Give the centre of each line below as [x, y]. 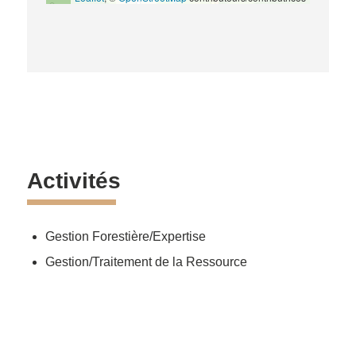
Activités [74, 180]
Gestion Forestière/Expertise [125, 236]
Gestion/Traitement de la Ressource [146, 261]
